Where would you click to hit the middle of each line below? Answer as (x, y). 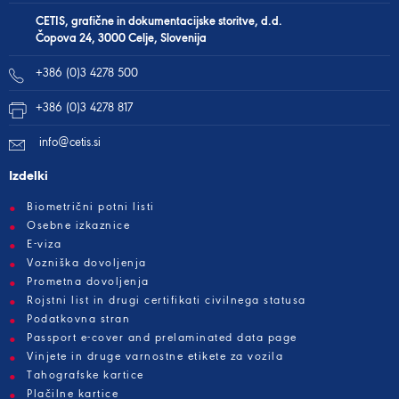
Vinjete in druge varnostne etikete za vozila (155, 357)
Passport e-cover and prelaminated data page (162, 338)
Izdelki (28, 177)
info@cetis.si (70, 142)
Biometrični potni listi (91, 207)
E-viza (44, 244)
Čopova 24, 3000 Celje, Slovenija (121, 38)
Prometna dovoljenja (88, 282)
